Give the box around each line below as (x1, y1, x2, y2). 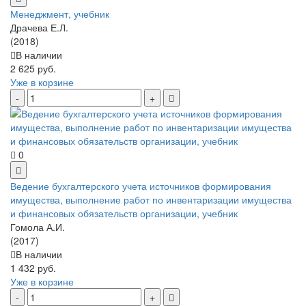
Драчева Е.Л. (10, 20, 68, 35)
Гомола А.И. (10, 220, 65, 234)
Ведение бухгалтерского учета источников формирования (10, 179, 271, 193)
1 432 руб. (10, 261, 56, 275)
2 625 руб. (10, 61, 56, 76)
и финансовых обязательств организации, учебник (10, 206, 238, 221)
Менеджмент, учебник (10, 7, 109, 21)
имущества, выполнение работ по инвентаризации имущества (10, 193, 292, 207)
